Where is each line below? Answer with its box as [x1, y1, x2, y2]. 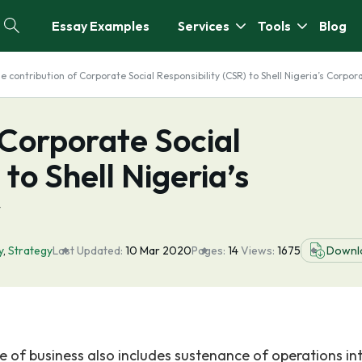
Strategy [8, 243, 53, 258]
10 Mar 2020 [125, 243, 192, 258]
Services [178, 18, 229, 34]
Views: [241, 243, 277, 258]
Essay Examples [52, 18, 149, 34]
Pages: [192, 243, 225, 258]
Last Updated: [53, 243, 123, 258]
